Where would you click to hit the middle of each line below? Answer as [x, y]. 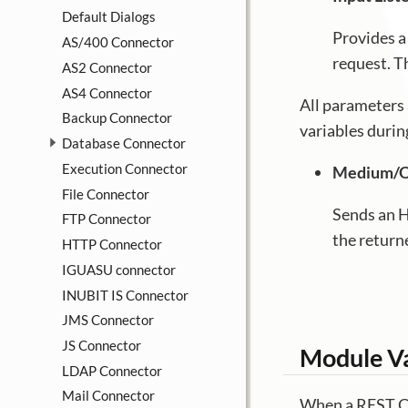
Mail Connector [108, 396]
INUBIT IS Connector [125, 295]
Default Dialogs [108, 17]
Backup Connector [117, 118]
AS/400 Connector [117, 42]
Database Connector [123, 143]
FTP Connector [106, 219]
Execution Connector [124, 168]
